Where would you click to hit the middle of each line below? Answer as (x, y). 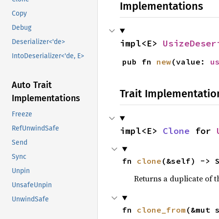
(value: (190, 61)
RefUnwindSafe (35, 129)
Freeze (22, 114)
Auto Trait (32, 85)
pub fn (139, 61)
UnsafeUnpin (32, 185)
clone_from (161, 209)
